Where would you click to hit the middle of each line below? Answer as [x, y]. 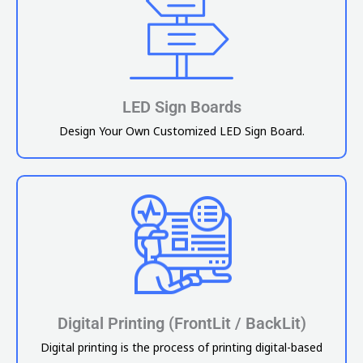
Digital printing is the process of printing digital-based [181, 348]
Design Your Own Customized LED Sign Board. [181, 130]
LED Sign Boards [181, 107]
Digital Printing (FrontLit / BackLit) [181, 324]
